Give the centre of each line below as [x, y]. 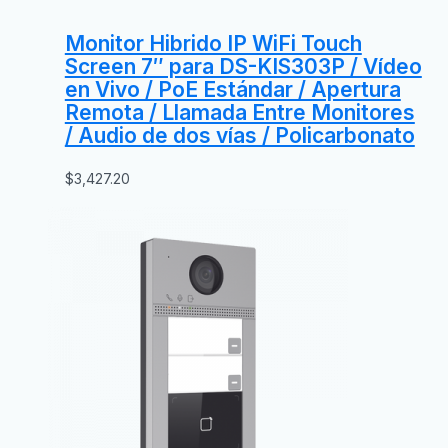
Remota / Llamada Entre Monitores [239, 112]
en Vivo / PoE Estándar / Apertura [232, 89]
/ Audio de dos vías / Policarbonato [239, 135]
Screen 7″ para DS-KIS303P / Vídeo [243, 66]
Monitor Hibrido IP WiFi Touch [213, 43]
